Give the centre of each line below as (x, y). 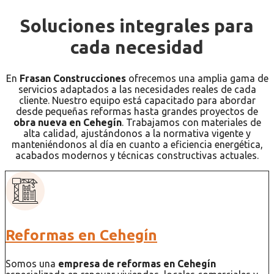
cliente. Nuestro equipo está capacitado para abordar (137, 101)
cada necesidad (137, 47)
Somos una (32, 264)
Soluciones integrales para (137, 25)
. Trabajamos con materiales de (191, 123)
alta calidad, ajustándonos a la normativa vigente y (137, 134)
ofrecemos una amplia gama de (197, 79)
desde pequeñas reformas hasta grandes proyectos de (137, 112)
